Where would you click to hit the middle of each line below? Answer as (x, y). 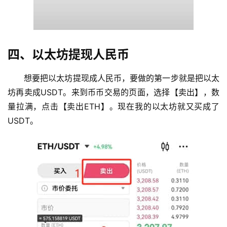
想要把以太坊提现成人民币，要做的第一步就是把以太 (122, 78)
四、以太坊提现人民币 (68, 54)
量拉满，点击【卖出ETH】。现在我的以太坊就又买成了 (113, 106)
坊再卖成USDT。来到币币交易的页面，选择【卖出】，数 (113, 92)
